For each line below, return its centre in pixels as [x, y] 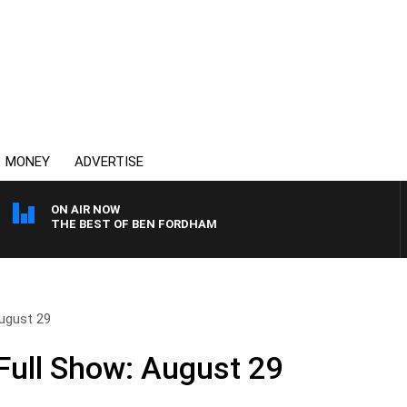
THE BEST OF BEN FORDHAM [134, 224]
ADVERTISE [109, 162]
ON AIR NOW [85, 209]
